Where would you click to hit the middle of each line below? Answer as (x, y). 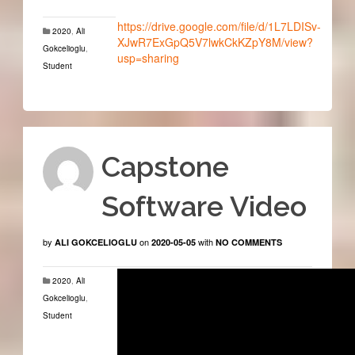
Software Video (204, 206)
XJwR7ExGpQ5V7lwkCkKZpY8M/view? (215, 42)
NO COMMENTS (248, 242)
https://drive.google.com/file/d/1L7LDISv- (219, 27)
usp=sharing (148, 58)
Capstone (165, 167)
